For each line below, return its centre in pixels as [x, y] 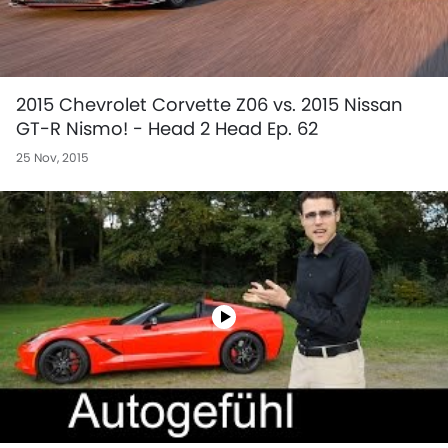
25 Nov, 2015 [52, 157]
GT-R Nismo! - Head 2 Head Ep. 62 [167, 128]
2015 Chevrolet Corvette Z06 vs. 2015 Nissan [209, 104]
